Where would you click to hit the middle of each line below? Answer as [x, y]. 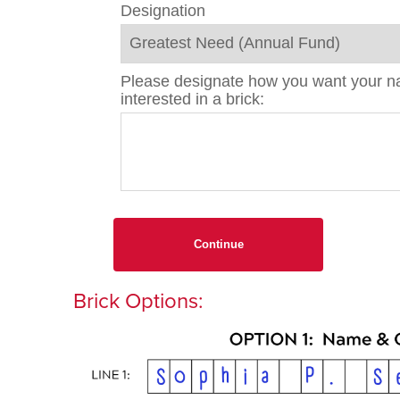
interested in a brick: [192, 99]
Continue [218, 244]
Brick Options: [138, 300]
